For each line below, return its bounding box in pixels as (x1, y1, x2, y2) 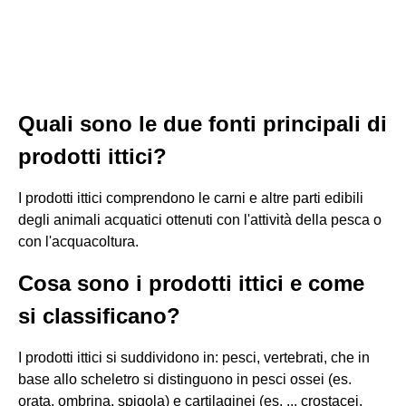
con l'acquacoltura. (18, 234, 139, 249)
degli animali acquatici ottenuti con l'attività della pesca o (18, 212, 382, 227)
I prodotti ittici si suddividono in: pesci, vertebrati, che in (18, 350, 370, 365)
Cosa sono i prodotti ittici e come (18, 271, 364, 295)
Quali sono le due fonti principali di (18, 111, 387, 136)
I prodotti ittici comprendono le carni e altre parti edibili (18, 190, 363, 206)
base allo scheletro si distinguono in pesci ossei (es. (18, 372, 352, 387)
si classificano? (18, 304, 180, 328)
